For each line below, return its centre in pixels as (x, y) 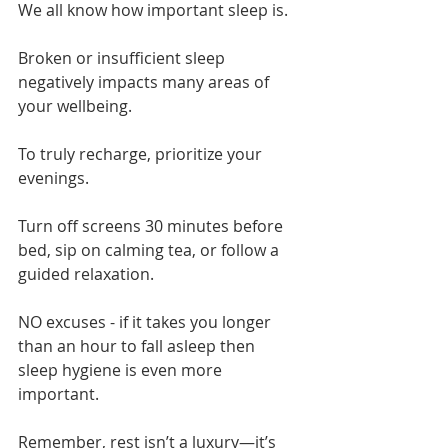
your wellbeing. (75, 105)
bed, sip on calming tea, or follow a (150, 249)
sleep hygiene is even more (122, 369)
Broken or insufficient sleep (123, 57)
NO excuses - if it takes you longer (146, 321)
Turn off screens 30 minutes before (152, 225)
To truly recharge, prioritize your (142, 153)
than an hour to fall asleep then (138, 345)
